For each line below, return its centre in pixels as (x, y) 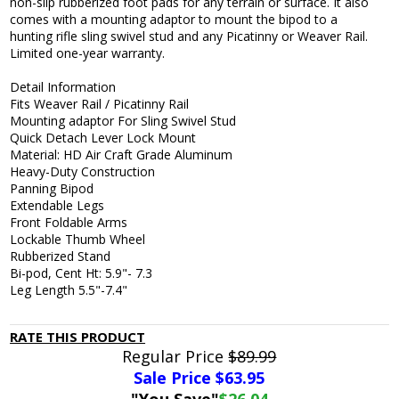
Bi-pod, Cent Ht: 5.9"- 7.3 (81, 273)
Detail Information (63, 87)
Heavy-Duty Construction (83, 172)
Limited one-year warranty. (88, 53)
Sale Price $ (179, 378)
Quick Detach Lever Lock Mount (103, 138)
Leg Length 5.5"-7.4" (69, 290)
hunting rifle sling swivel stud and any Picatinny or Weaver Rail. (189, 37)
